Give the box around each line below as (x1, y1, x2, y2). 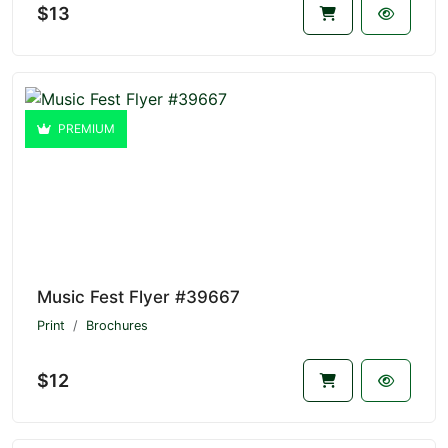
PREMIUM (55, 121, 115, 137)
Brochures (86, 318, 148, 334)
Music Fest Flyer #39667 (37, 287, 240, 308)
